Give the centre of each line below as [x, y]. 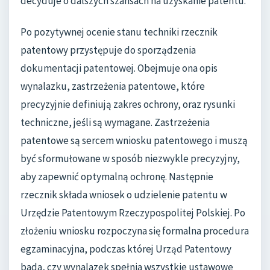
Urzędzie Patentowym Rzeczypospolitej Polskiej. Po [133, 212]
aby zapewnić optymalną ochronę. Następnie [117, 176]
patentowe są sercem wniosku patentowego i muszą [134, 140]
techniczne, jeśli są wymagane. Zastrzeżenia [115, 122]
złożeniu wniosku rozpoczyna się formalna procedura [135, 231]
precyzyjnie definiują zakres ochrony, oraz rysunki [128, 104]
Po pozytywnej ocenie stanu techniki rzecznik [119, 32]
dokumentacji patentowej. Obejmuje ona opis [119, 68]
